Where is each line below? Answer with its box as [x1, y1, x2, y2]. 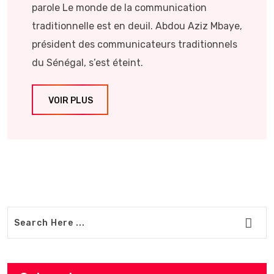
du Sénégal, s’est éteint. [32, 57, 143, 68]
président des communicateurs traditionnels [32, 39, 237, 50]
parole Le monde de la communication [32, 2, 207, 13]
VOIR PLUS [48, 95, 93, 106]
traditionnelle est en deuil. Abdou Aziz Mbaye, [32, 20, 242, 32]
